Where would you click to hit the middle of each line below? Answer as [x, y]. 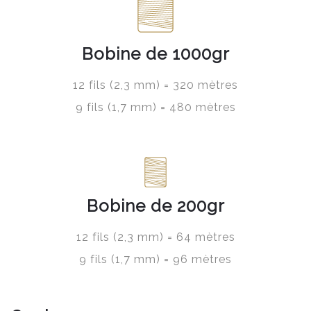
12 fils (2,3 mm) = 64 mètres [155, 237]
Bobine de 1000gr [155, 54]
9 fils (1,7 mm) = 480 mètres [155, 108]
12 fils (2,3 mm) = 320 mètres [155, 85]
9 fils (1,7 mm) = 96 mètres [155, 260]
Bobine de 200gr [155, 206]
